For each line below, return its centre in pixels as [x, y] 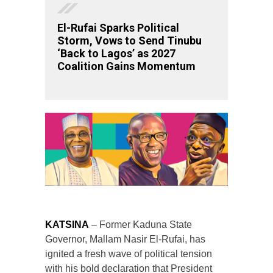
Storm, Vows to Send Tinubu [129, 40]
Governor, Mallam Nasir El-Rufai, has [125, 239]
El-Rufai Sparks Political [118, 27]
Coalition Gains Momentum [126, 66]
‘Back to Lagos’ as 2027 [116, 53]
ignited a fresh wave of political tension [129, 253]
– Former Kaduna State [140, 224]
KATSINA [67, 224]
